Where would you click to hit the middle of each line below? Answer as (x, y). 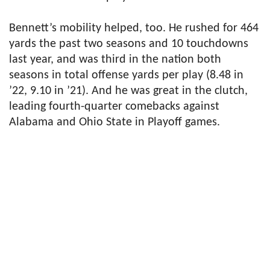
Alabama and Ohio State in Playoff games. (115, 123)
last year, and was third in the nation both (115, 60)
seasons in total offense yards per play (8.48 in (126, 76)
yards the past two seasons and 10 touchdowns (129, 44)
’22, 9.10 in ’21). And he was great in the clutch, (128, 91)
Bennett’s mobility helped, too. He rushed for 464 (134, 29)
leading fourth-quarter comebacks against (114, 107)
